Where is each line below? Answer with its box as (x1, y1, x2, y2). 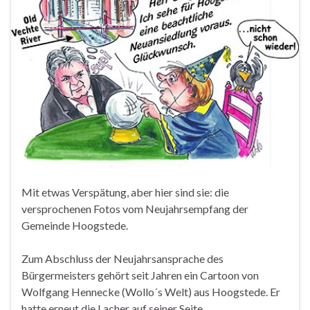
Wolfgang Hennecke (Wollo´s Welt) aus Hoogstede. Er (21, 285, 280, 299)
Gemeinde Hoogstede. (21, 219, 128, 232)
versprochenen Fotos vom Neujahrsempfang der (21, 202, 248, 216)
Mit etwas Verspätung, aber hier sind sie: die (21, 185, 229, 199)
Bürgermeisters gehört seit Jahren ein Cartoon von (21, 268, 259, 282)
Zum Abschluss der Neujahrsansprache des (21, 252, 224, 266)
